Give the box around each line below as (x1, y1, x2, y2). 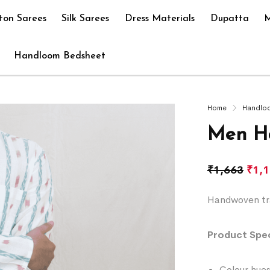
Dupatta (210, 14, 249, 24)
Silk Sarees (61, 14, 110, 24)
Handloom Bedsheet (13, 51, 105, 61)
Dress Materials (124, 14, 195, 24)
